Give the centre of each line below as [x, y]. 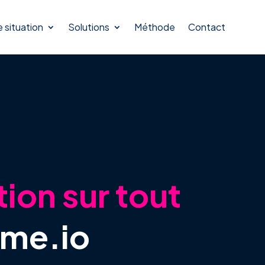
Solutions [88, 27]
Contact [206, 27]
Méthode [154, 27]
